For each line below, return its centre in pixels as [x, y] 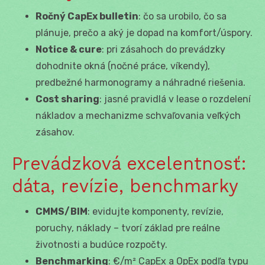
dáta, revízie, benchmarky [125, 186]
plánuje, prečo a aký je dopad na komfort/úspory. [144, 33]
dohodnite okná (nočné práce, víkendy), [123, 66]
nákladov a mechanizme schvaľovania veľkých [138, 115]
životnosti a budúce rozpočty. [101, 244]
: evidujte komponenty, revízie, [156, 211]
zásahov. [55, 132]
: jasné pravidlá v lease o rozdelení [175, 99]
